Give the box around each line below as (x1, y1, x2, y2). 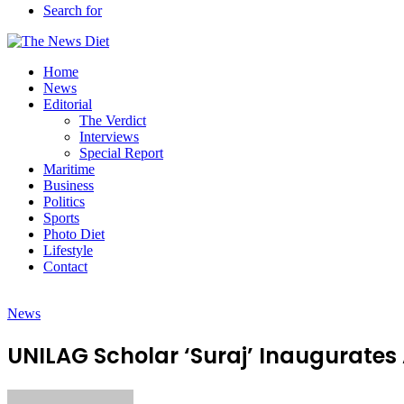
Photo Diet (43, 226, 105, 242)
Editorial (43, 96, 92, 112)
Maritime (43, 161, 95, 177)
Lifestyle (43, 243, 93, 258)
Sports (43, 210, 79, 225)
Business (43, 178, 94, 193)
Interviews (79, 129, 139, 144)
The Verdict (79, 113, 146, 128)
